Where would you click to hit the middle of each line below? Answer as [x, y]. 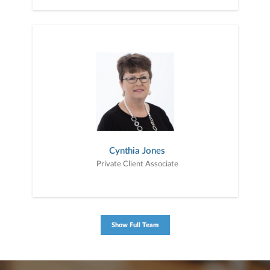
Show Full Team [135, 225]
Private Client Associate [137, 165]
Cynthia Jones [137, 151]
